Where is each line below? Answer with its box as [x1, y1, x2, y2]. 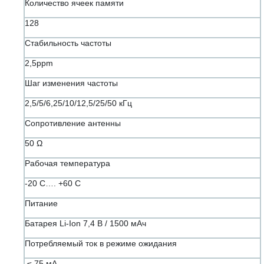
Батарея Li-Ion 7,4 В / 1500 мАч [25, 219, 146, 229]
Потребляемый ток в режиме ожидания [25, 239, 177, 249]
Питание [25, 199, 58, 209]
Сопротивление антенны [25, 118, 121, 128]
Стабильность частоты [25, 38, 111, 48]
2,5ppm [25, 58, 53, 68]
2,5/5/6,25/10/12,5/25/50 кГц [25, 98, 132, 108]
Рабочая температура [25, 159, 110, 169]
